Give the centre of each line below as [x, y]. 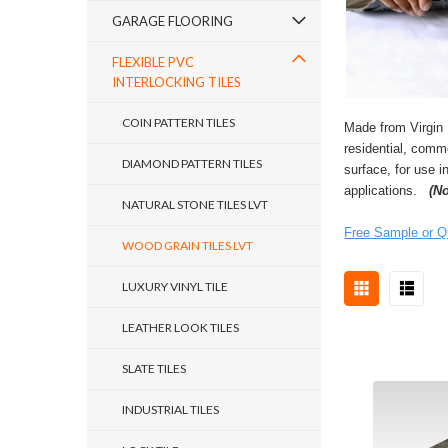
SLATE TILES [154, 368]
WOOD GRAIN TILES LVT [187, 245]
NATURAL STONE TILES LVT [195, 204]
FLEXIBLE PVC [153, 62]
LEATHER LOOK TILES [180, 327]
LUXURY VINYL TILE [175, 286]
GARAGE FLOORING [172, 21]
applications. [387, 190]
